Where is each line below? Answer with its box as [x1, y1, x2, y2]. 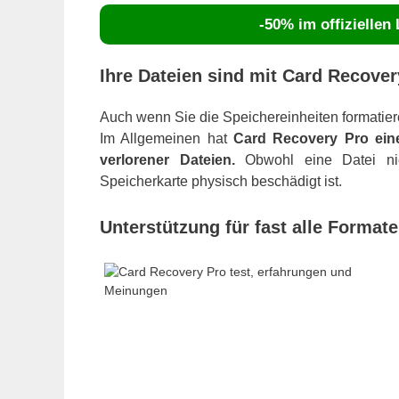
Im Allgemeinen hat [100, 130, 233, 146]
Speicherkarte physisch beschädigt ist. [100, 173, 342, 189]
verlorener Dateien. [100, 151, 235, 167]
